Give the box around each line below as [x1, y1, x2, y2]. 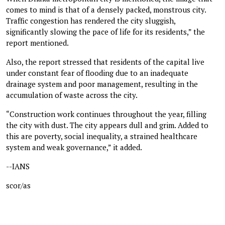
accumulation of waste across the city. [6, 89, 138, 100]
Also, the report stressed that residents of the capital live [6, 56, 204, 67]
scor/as [6, 180, 31, 190]
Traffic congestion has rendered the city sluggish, [6, 15, 175, 26]
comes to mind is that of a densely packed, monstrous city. [6, 4, 206, 15]
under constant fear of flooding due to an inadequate [6, 67, 188, 78]
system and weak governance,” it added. [6, 142, 142, 152]
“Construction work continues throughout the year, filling [6, 108, 206, 119]
